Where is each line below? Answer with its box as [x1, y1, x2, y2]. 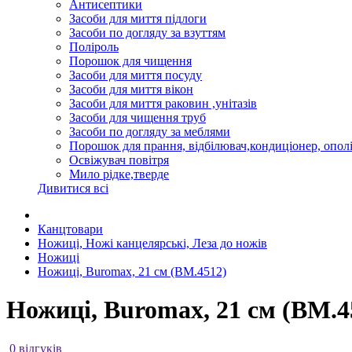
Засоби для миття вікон [69, 82, 193, 96]
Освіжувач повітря [69, 153, 169, 167]
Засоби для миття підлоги [69, 12, 207, 25]
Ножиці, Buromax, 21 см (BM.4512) [38, 265, 226, 278]
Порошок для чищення [69, 54, 192, 68]
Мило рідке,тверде [69, 167, 169, 181]
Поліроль [69, 40, 119, 53]
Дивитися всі [38, 181, 108, 195]
